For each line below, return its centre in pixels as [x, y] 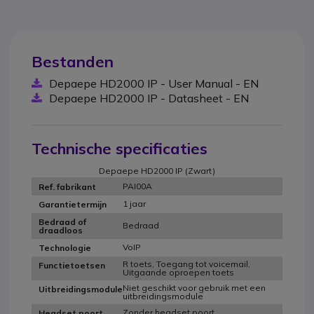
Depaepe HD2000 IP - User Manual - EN [154, 84]
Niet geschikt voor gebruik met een [194, 288]
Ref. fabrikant [67, 186]
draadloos [61, 230]
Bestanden [73, 62]
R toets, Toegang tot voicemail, [186, 264]
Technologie [65, 247]
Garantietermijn [73, 204]
